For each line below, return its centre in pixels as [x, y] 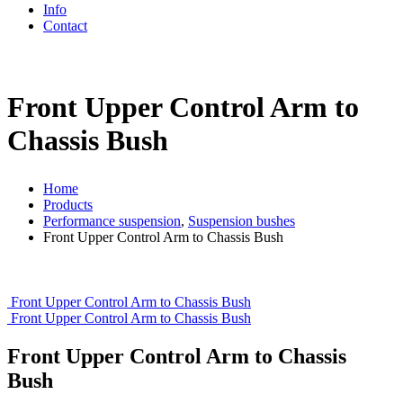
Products [68, 205]
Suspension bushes [242, 221]
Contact [65, 26]
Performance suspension [112, 221]
